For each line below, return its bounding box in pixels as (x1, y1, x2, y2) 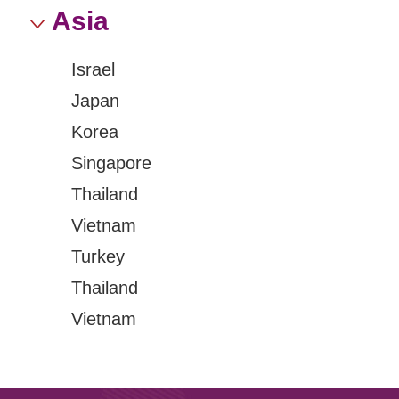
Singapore (71, 153, 151, 173)
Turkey (71, 247, 125, 266)
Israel (71, 60, 115, 79)
